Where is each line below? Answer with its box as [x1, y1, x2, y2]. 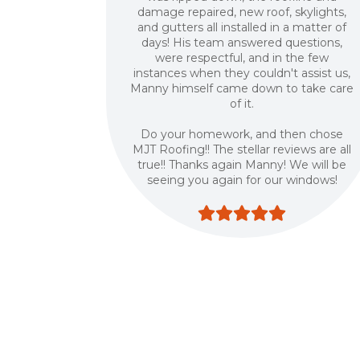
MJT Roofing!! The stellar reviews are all [133, 142, 352, 157]
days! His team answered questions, [141, 35, 343, 50]
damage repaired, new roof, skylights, [137, 5, 347, 19]
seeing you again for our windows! [146, 173, 337, 187]
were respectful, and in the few [155, 51, 329, 65]
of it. [230, 96, 255, 111]
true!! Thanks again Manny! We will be [137, 157, 347, 172]
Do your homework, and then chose [141, 127, 344, 141]
